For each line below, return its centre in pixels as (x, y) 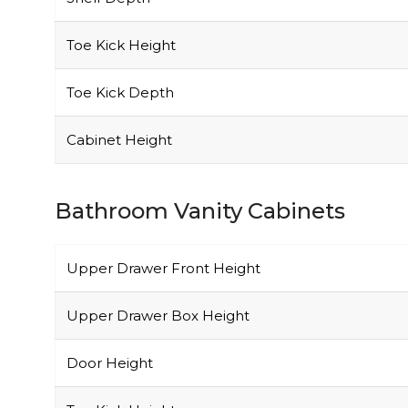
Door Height (110, 324)
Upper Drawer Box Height (158, 277)
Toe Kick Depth (120, 54)
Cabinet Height (119, 101)
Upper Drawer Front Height (163, 229)
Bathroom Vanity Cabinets (200, 172)
